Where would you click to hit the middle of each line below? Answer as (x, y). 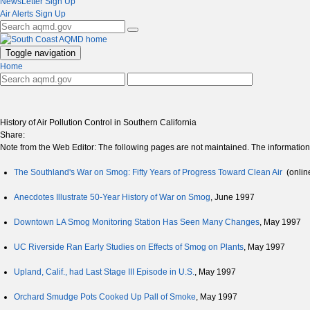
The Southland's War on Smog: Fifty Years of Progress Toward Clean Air (148, 173)
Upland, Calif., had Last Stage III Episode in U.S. (104, 272)
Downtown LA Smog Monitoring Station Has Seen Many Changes (137, 222)
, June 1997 (232, 198)
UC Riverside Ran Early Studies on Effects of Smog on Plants (129, 247)
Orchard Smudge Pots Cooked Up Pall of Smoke (105, 297)
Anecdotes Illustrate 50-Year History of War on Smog (112, 198)
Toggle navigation (40, 53)
